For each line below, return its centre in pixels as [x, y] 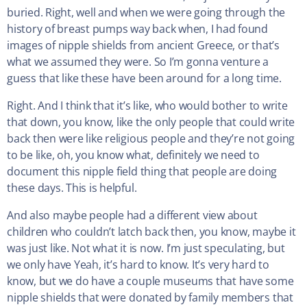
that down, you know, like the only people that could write [151, 122]
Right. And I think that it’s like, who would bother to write [147, 106]
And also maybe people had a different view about [132, 216]
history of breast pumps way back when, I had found [138, 29]
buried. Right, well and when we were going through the [146, 13]
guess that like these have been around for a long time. [144, 78]
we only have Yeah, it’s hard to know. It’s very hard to [138, 265]
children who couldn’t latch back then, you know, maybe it [151, 232]
